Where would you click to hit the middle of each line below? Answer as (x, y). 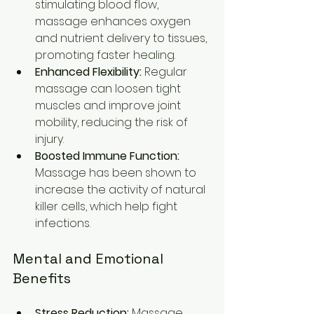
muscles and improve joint (109, 105)
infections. (63, 223)
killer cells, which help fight (108, 206)
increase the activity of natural (122, 190)
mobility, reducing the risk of (113, 122)
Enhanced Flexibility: (88, 72)
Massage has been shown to (117, 173)
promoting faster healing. (105, 55)
